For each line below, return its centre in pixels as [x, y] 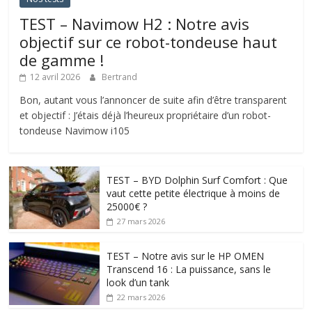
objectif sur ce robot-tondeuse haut [149, 42]
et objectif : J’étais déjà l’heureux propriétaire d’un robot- [146, 116]
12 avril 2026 [55, 77]
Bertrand [120, 77]
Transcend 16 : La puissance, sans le [189, 270]
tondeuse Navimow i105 [75, 131]
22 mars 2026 [141, 297]
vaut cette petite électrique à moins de [194, 194]
